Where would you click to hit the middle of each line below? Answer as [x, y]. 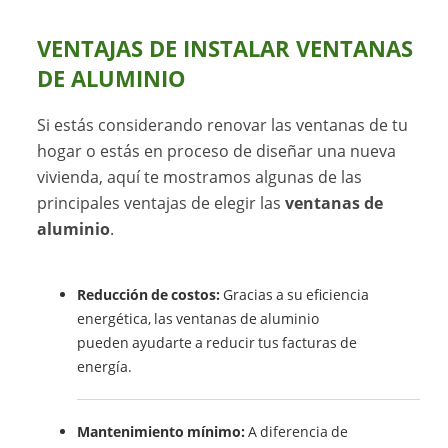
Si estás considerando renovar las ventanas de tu [223, 125]
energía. [105, 367]
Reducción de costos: [149, 295]
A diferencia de [297, 432]
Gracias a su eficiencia [295, 295]
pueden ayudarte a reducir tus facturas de [217, 343]
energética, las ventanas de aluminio [198, 319]
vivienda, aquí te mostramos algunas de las [200, 177]
